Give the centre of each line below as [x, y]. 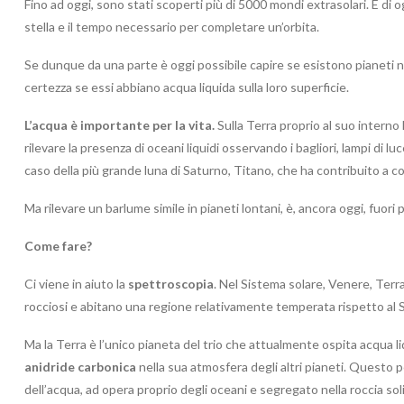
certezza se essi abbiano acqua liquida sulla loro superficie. [187, 87]
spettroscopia [171, 283]
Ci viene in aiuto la [76, 283]
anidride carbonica [80, 366]
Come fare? [58, 245]
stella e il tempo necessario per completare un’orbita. [172, 26]
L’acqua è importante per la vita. [119, 124]
